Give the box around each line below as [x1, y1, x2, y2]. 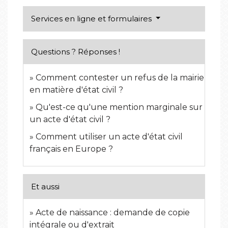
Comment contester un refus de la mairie [36, 72, 204, 82]
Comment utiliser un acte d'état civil [36, 131, 183, 141]
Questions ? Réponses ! [31, 46, 120, 56]
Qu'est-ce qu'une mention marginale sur [36, 102, 203, 112]
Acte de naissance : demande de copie [36, 207, 190, 217]
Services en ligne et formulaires [31, 13, 154, 23]
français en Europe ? [30, 144, 113, 154]
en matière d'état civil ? [30, 84, 123, 95]
